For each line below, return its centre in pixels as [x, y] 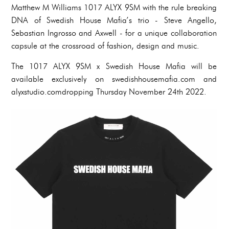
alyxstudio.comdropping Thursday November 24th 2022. [109, 92]
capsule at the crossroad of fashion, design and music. [105, 46]
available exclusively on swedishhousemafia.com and [114, 79]
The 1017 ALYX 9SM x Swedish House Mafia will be [114, 66]
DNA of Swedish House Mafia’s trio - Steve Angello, [114, 20]
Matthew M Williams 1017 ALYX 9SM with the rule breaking [114, 8]
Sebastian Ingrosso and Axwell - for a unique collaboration [114, 33]
